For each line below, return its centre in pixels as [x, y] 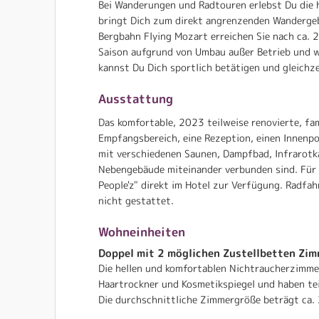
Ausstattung [136, 99]
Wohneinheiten [142, 232]
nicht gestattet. [136, 201]
